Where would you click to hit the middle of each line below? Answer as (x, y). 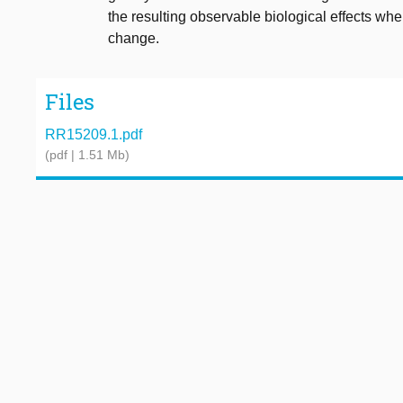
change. (134, 39)
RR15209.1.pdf (94, 134)
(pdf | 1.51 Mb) (87, 154)
